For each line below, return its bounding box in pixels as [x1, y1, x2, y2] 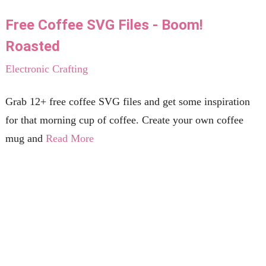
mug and [5, 132, 46, 145]
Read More [45, 132, 94, 145]
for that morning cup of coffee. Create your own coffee [5, 114, 243, 126]
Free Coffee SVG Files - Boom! [5, 17, 203, 34]
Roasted [5, 38, 60, 55]
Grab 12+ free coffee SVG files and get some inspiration [5, 96, 250, 108]
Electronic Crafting [5, 63, 88, 75]
